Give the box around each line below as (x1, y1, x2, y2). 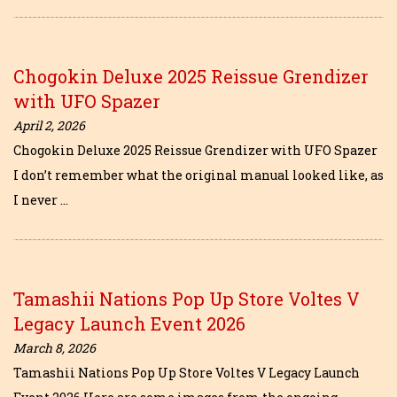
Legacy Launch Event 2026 (13, 311, 245, 335)
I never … (13, 191, 68, 208)
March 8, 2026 (13, 339, 96, 356)
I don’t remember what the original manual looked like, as (13, 166, 384, 183)
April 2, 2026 (13, 116, 85, 134)
